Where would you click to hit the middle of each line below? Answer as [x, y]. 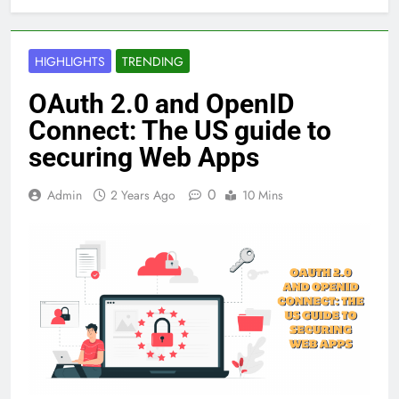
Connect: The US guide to [180, 131]
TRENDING [153, 62]
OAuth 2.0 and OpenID [162, 104]
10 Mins [263, 195]
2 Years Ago [143, 195]
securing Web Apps [144, 158]
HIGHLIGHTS [70, 62]
